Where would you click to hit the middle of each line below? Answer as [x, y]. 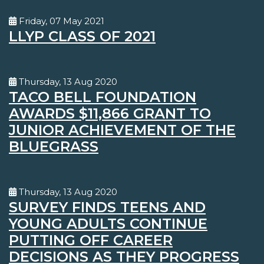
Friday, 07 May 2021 [60, 21]
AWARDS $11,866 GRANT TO [110, 114]
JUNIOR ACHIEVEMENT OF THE [122, 130]
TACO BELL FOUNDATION [103, 97]
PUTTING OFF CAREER [91, 240]
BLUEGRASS [54, 147]
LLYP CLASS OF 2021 [82, 37]
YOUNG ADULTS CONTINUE [108, 224]
